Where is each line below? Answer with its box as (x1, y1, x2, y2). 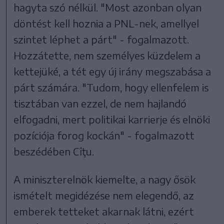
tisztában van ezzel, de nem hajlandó (13, 97, 187, 110)
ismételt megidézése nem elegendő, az (13, 189, 194, 202)
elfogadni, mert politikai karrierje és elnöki (13, 113, 210, 126)
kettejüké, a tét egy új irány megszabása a (13, 65, 211, 78)
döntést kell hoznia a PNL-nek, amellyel (13, 17, 199, 30)
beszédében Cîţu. (13, 145, 94, 158)
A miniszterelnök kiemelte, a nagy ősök (13, 173, 196, 186)
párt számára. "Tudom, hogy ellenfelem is (13, 81, 209, 94)
